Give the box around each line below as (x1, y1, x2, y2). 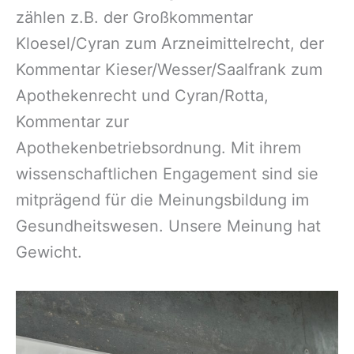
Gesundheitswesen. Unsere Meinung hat (16, 216, 321, 235)
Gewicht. (16, 242, 82, 262)
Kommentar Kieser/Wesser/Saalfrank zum (16, 59, 322, 79)
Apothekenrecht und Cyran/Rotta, (16, 85, 269, 105)
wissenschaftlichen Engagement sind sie (16, 164, 318, 183)
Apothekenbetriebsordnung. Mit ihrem (16, 137, 301, 157)
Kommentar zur (16, 111, 129, 131)
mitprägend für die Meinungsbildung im (16, 190, 309, 209)
